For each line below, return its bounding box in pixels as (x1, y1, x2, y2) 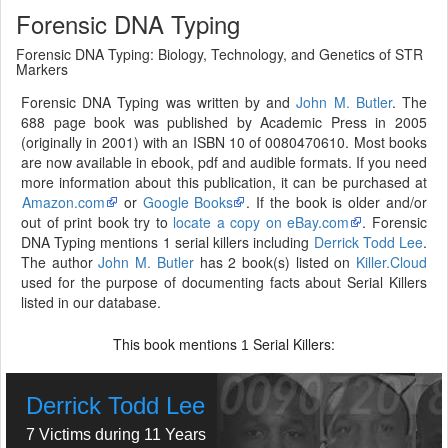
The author (21, 252, 99, 272)
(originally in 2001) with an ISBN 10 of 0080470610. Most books (21, 132, 427, 152)
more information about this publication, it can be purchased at (21, 172, 427, 192)
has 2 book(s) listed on (193, 252, 357, 272)
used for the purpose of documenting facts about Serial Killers (21, 272, 427, 292)
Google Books (142, 192, 234, 212)
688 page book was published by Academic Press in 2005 (21, 112, 427, 132)
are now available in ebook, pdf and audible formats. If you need (21, 152, 427, 172)
